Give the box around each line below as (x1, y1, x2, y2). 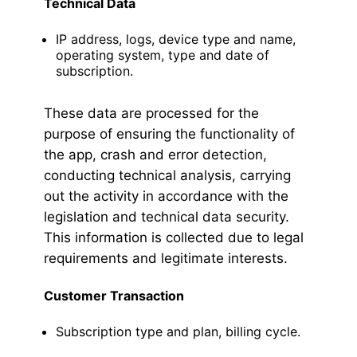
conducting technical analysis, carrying (44, 167, 291, 184)
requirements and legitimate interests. (44, 250, 288, 267)
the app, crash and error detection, (44, 147, 267, 163)
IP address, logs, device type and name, (56, 31, 296, 48)
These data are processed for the (44, 105, 259, 122)
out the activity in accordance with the (44, 188, 288, 205)
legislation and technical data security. (44, 209, 289, 226)
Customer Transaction (44, 288, 184, 304)
